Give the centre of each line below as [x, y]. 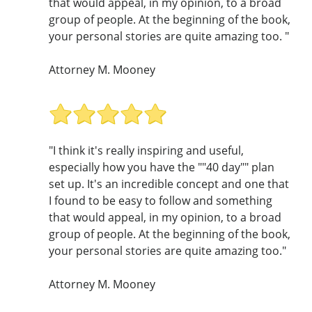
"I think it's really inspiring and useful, [146, 150]
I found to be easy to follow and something [161, 200]
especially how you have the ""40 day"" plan [162, 167]
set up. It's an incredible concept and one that [169, 184]
